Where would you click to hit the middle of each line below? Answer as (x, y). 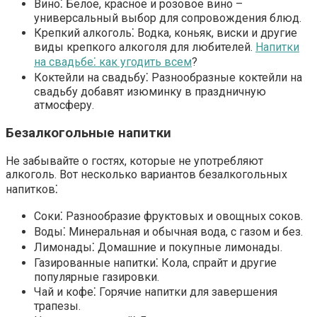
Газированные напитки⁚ (96, 263)
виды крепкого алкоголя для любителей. (145, 47)
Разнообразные (194, 78)
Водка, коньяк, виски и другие (216, 33)
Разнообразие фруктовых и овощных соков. (183, 216)
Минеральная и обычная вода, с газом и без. (184, 231)
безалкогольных (243, 174)
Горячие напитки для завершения (187, 292)
